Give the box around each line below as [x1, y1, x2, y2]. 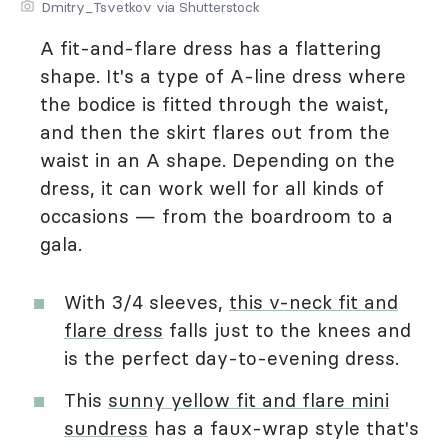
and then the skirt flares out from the [40, 120, 390, 144]
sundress [64, 416, 148, 440]
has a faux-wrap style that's [148, 416, 419, 440]
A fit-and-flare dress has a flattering [40, 36, 381, 60]
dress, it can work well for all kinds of [40, 176, 384, 200]
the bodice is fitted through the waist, [40, 92, 389, 116]
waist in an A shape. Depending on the [40, 148, 395, 172]
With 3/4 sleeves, [64, 290, 229, 314]
